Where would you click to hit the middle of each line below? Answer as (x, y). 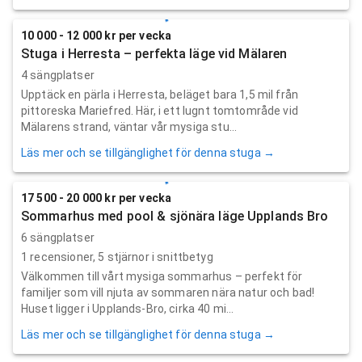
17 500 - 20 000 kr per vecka (97, 198)
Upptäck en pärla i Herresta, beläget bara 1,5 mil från (160, 94)
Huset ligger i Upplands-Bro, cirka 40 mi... (128, 308)
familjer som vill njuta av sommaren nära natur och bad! (168, 292)
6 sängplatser (58, 237)
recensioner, (63, 257)
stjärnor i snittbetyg (159, 257)
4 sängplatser (58, 75)
